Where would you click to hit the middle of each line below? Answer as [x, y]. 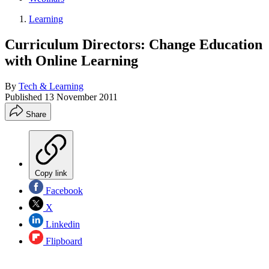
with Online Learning [71, 60]
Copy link [51, 173]
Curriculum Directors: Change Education [134, 44]
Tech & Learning [51, 86]
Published [25, 97]
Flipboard [63, 241]
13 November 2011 [81, 97]
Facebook [63, 190]
